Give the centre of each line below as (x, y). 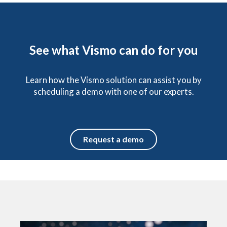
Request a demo (113, 139)
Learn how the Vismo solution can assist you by (113, 80)
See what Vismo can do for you (113, 50)
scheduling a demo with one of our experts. (113, 91)
